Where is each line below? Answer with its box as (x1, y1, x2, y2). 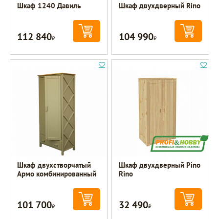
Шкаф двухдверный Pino (119, 160, 201, 170)
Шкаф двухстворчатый (17, 160, 91, 170)
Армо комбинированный (17, 169, 97, 179)
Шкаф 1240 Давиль (17, 1, 81, 11)
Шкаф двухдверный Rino (119, 1, 201, 11)
